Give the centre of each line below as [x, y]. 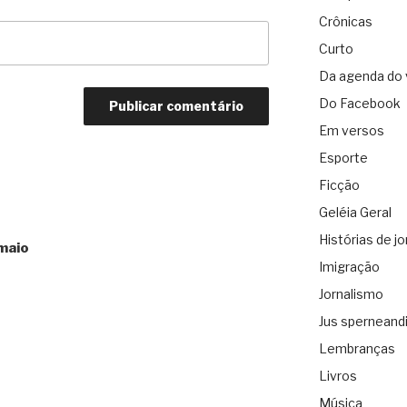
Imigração [349, 267]
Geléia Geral [355, 213]
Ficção [339, 185]
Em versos [351, 131]
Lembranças [357, 349]
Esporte [343, 158]
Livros [338, 376]
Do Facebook [359, 104]
